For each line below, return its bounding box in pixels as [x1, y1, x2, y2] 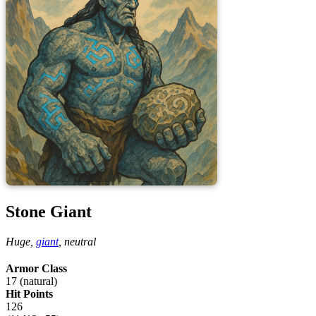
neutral [64, 236, 96, 248]
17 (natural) [6, 275, 57, 287]
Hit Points [6, 288, 53, 300]
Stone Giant [6, 202, 92, 221]
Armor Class [6, 262, 67, 274]
